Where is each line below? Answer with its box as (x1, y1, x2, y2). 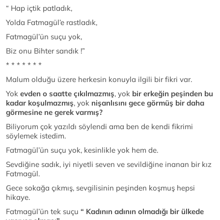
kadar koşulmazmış (6, 98, 74, 108)
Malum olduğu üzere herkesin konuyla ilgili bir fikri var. (6, 75, 192, 84)
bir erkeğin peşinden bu (132, 89, 213, 99)
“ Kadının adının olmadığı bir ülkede (81, 207, 204, 217)
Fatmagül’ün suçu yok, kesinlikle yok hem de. (6, 145, 158, 155)
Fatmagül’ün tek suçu (6, 207, 81, 217)
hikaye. (6, 192, 30, 202)
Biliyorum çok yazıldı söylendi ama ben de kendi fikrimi (6, 122, 193, 132)
